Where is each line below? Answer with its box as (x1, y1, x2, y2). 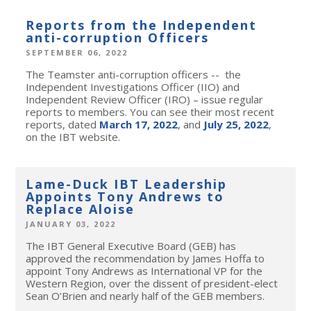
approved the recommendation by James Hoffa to (26, 251, 265, 266)
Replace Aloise (26, 201, 135, 218)
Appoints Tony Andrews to (26, 188, 225, 205)
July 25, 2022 (203, 117, 269, 132)
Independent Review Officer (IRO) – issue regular (26, 92, 264, 107)
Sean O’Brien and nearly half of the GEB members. (26, 289, 265, 303)
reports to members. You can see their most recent (26, 105, 275, 119)
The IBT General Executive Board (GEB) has (26, 239, 237, 253)
